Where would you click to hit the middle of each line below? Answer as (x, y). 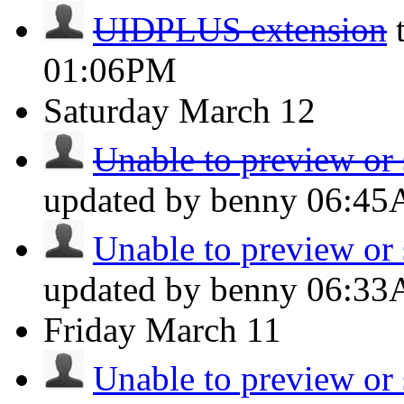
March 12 (247, 110)
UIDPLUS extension (240, 29)
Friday (90, 330)
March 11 (213, 330)
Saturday (106, 110)
